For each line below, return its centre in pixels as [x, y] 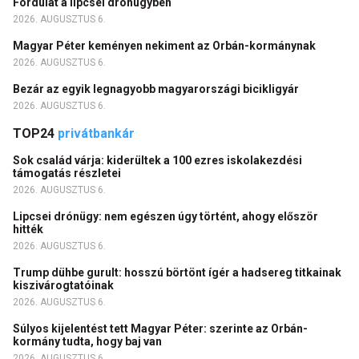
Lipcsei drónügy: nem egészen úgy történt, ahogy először [165, 216]
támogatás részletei [68, 173]
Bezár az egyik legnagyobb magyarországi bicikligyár [158, 89]
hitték [29, 229]
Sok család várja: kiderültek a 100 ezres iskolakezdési [157, 160]
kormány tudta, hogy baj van [90, 341]
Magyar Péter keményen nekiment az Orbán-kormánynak [165, 45]
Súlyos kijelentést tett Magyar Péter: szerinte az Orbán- [160, 328]
